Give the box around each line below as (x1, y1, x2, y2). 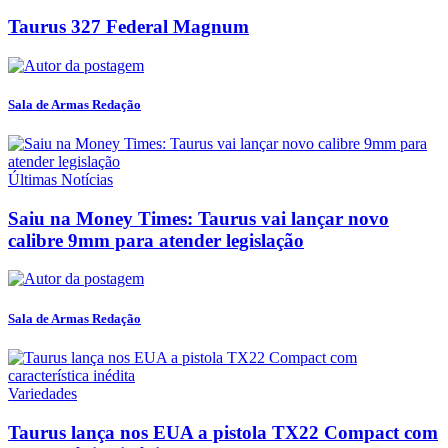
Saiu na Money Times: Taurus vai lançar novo (8, 207, 389, 229)
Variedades (8, 384, 77, 402)
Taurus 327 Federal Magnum (8, 15, 249, 37)
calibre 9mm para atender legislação (8, 229, 304, 251)
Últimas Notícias (8, 171, 113, 189)
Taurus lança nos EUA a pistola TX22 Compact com (8, 421, 438, 443)
